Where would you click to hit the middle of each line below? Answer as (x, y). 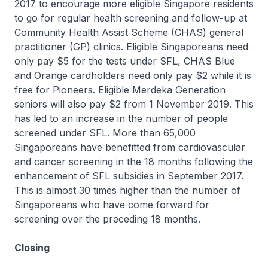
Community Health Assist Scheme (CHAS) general (129, 32)
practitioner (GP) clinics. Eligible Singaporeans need (131, 47)
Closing (32, 248)
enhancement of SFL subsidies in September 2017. (129, 176)
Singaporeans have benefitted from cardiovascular (130, 147)
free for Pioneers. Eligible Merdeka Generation (120, 90)
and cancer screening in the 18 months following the (134, 162)
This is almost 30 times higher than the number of (127, 190)
